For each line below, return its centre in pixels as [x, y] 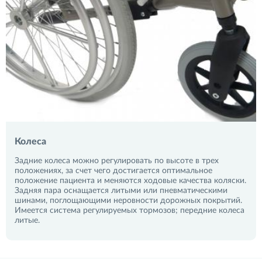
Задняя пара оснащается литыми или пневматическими [121, 191]
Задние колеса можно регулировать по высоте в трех [117, 161]
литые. [27, 220]
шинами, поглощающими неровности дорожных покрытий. [128, 201]
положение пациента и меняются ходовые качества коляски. [130, 181]
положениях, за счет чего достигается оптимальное [113, 171]
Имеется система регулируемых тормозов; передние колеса [130, 211]
